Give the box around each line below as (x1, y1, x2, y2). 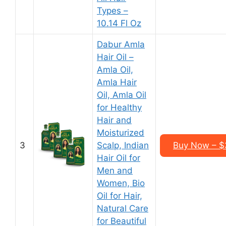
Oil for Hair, (97, 191, 142, 201)
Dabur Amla (97, 39, 145, 49)
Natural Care (97, 203, 148, 213)
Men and (97, 165, 133, 176)
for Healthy (97, 102, 142, 112)
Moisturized (97, 128, 144, 138)
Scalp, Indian (97, 140, 149, 150)
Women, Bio (97, 178, 145, 188)
